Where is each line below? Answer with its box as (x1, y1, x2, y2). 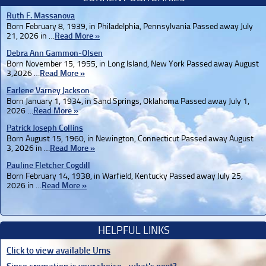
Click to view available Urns (7, 245, 110, 256)
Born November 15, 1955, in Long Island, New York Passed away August (7, 59, 259, 69)
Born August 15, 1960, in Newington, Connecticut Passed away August (7, 134, 254, 144)
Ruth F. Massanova (7, 11, 75, 21)
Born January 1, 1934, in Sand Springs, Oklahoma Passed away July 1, (7, 96, 249, 107)
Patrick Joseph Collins (7, 123, 83, 134)
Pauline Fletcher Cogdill (7, 160, 90, 171)
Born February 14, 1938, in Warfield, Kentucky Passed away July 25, (7, 171, 243, 182)
